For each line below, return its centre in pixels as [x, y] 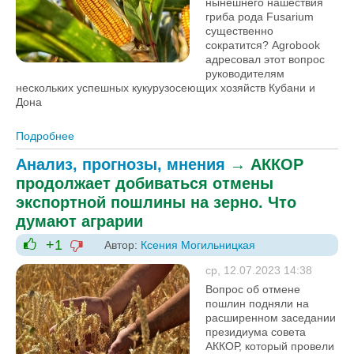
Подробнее [45, 136]
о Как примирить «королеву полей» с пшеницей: [200, 136]
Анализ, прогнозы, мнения [121, 164]
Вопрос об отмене [253, 289]
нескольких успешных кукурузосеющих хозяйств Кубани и [166, 88]
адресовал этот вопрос [265, 59]
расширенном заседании [271, 318]
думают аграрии [79, 221]
